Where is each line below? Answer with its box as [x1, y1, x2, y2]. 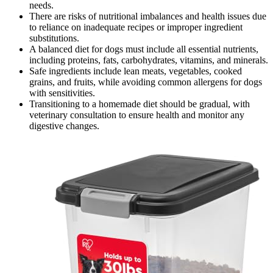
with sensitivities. [29, 87, 95, 98]
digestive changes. [29, 120, 99, 131]
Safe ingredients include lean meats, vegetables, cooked [29, 65, 242, 76]
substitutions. [29, 32, 79, 43]
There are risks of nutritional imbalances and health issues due [29, 10, 266, 21]
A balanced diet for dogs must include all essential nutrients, [29, 43, 258, 54]
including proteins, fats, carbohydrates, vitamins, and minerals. [29, 54, 268, 65]
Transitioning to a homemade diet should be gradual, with [29, 98, 250, 109]
